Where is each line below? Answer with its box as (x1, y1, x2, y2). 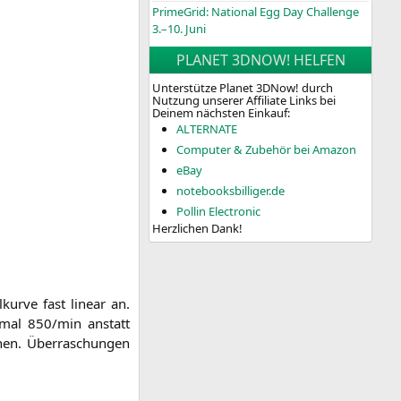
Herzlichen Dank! (152, 220, 243, 237)
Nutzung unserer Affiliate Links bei (152, 92, 336, 109)
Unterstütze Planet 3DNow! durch (152, 80, 333, 97)
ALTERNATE (176, 121, 237, 138)
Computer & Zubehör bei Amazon (176, 141, 356, 158)
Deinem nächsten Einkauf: (152, 105, 290, 122)
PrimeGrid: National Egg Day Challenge (152, 4, 359, 21)
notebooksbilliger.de (176, 183, 285, 200)
